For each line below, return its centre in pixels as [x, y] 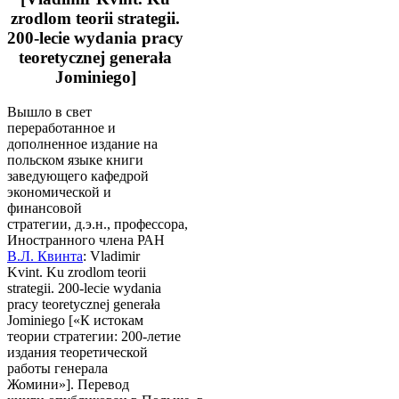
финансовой [45, 208]
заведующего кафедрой [78, 175]
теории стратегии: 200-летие [94, 336]
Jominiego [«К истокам [75, 320]
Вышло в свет [49, 111]
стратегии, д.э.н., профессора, [98, 224]
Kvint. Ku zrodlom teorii [77, 272]
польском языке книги [75, 159]
